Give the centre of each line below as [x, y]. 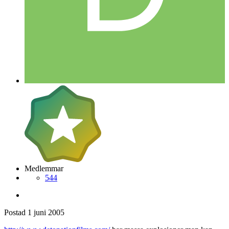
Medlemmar [44, 168]
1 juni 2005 [46, 212]
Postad [16, 212]
